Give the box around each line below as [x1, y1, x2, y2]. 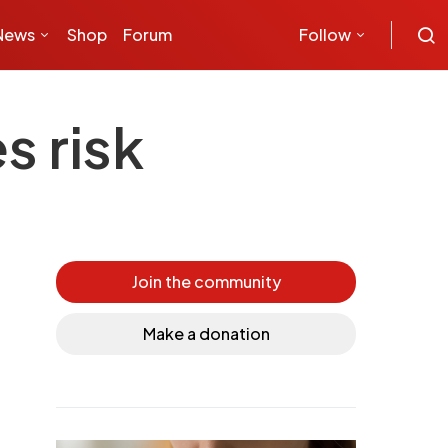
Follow [299, 24, 351, 45]
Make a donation [142, 323, 270, 344]
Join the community [131, 271, 281, 292]
